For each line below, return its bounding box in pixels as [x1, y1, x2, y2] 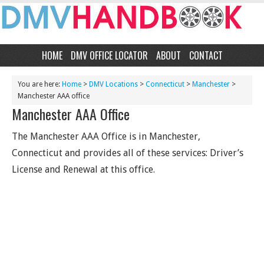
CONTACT [189, 48, 223, 62]
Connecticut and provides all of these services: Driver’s [12, 147, 243, 159]
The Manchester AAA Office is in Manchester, [12, 131, 200, 142]
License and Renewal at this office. [12, 164, 155, 175]
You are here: [18, 80, 62, 88]
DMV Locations [89, 80, 138, 88]
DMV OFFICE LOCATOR [70, 48, 148, 62]
